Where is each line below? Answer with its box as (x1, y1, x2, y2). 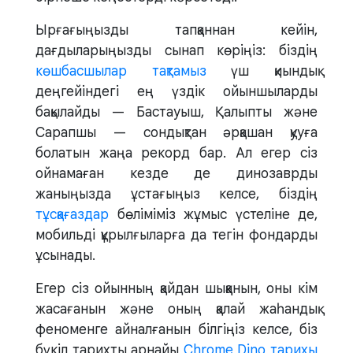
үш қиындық (206, 62, 318, 80)
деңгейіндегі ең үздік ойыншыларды (35, 83, 318, 100)
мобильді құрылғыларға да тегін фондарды (35, 226, 318, 243)
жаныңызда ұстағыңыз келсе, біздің (35, 185, 318, 203)
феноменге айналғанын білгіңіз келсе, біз (35, 321, 318, 338)
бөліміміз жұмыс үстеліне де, (109, 206, 318, 223)
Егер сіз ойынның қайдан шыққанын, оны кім (35, 280, 318, 297)
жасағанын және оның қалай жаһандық (35, 300, 318, 318)
